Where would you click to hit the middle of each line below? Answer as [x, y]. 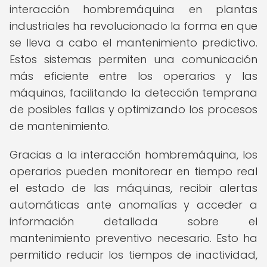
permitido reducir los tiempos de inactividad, [133, 255]
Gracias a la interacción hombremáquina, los [133, 155]
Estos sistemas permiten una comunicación [133, 59]
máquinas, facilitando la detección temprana [133, 93]
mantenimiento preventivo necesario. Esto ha [133, 238]
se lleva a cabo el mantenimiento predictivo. [133, 43]
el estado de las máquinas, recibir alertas [133, 188]
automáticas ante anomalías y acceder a [133, 205]
